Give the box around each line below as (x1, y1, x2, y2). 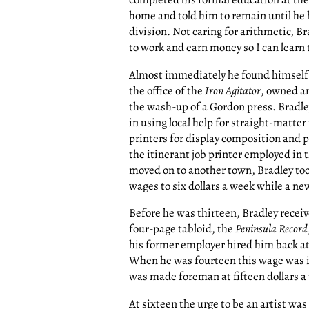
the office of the (129, 82, 205, 99)
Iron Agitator (205, 82, 261, 99)
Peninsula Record (235, 221, 308, 237)
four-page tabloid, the (129, 221, 235, 237)
